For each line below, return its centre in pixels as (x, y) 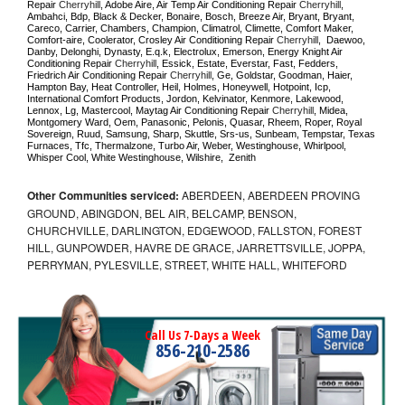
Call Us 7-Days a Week (202, 335)
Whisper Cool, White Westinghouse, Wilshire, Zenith (141, 158)
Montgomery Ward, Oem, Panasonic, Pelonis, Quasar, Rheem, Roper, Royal (194, 122)
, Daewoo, (342, 40)
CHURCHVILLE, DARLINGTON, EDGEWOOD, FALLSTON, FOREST (194, 231)
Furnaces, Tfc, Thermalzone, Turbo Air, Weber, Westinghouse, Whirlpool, (187, 146)
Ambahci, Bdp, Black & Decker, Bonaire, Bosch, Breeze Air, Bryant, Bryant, (191, 17)
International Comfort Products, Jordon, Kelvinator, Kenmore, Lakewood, (185, 99)
